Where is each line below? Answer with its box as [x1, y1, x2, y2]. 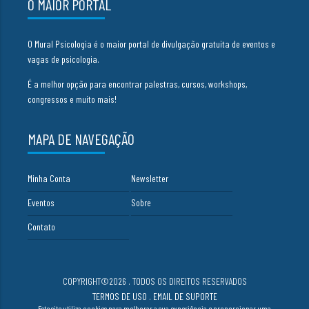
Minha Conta [28, 172, 71, 185]
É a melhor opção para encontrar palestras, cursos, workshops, [28, 77, 248, 90]
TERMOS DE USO [92, 290, 147, 303]
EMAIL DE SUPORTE [152, 290, 217, 303]
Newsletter [131, 172, 169, 185]
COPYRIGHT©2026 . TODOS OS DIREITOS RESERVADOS [62, 275, 247, 288]
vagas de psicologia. [28, 52, 100, 65]
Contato [28, 221, 56, 233]
